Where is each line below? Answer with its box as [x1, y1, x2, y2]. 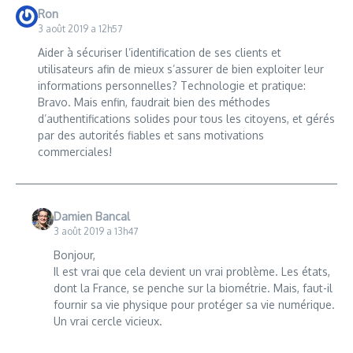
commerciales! [37, 144, 112, 158]
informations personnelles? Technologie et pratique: [37, 78, 306, 92]
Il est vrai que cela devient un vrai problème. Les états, [53, 264, 330, 278]
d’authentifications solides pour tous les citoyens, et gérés [37, 111, 335, 125]
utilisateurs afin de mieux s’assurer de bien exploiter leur [37, 61, 324, 76]
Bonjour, [53, 247, 95, 262]
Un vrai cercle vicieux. [53, 314, 162, 328]
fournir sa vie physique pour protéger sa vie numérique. [53, 297, 335, 311]
